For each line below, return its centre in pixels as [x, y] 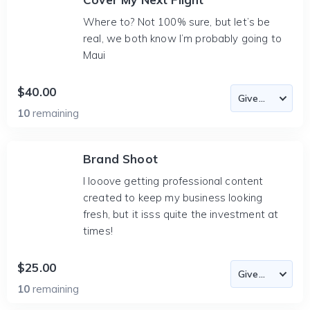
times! [98, 231]
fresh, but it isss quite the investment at [181, 214]
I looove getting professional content [173, 181]
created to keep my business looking [173, 198]
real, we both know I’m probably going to [182, 38]
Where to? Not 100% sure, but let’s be [177, 22]
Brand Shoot [120, 159]
